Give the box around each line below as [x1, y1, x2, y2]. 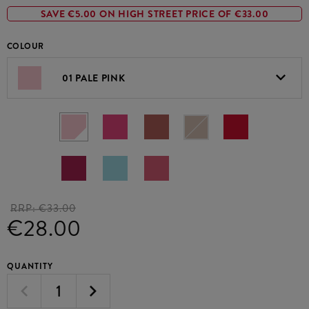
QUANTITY [7, 260, 53, 272]
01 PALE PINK [62, 70, 126, 85]
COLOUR [7, 40, 44, 52]
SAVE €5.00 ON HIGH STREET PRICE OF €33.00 [40, 7, 269, 21]
